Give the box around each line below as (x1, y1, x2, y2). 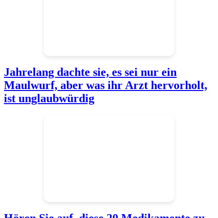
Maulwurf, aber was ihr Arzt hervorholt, (4, 79, 207, 92)
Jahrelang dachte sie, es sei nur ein (4, 66, 177, 79)
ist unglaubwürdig (4, 92, 94, 105)
